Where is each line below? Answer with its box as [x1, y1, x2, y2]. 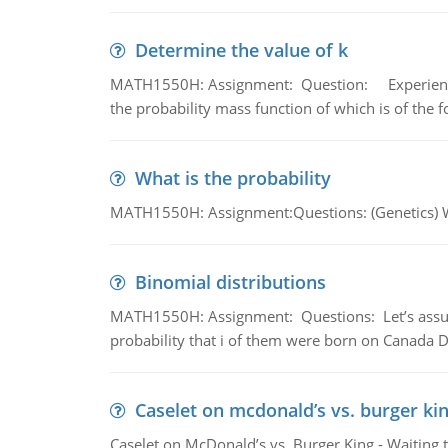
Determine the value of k [134, 38, 348, 62]
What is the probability [134, 166, 331, 190]
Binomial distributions [134, 270, 326, 294]
